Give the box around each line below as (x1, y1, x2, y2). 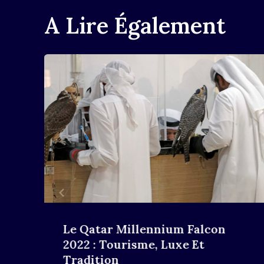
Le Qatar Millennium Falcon (63, 221, 226, 236)
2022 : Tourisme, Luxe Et (63, 236, 204, 252)
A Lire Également (44, 11, 226, 39)
